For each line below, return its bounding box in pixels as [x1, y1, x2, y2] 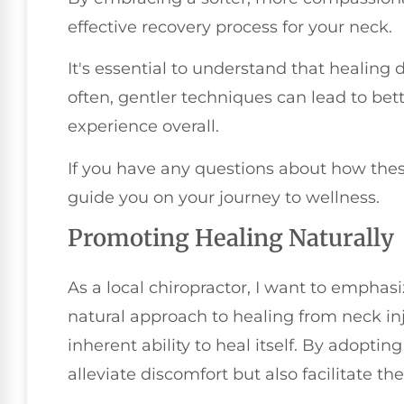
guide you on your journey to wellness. [68, 187, 380, 207]
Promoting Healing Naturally [68, 224, 394, 253]
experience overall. [68, 116, 219, 137]
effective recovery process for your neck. [68, 16, 392, 37]
